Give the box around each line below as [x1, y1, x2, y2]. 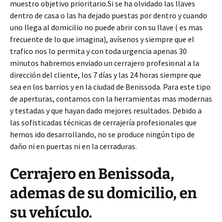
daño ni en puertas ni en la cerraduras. [10, 141, 137, 152]
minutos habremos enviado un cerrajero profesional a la [10, 58, 199, 68]
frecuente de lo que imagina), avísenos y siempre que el [10, 34, 194, 45]
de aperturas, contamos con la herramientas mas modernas [10, 94, 212, 104]
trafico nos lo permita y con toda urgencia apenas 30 [10, 46, 187, 56]
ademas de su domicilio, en [10, 184, 197, 203]
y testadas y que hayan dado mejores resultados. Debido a [10, 106, 202, 116]
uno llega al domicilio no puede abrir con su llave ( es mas [10, 22, 203, 33]
